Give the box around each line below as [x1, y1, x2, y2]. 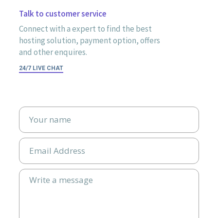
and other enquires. [19, 47, 88, 57]
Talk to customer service [19, 8, 107, 19]
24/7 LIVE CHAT [19, 65, 64, 72]
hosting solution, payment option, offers [19, 35, 161, 46]
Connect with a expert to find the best [19, 23, 152, 34]
